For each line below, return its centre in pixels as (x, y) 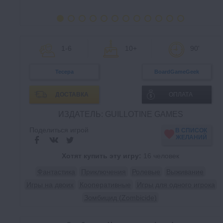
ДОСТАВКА (72, 95)
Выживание (185, 172)
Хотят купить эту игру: (102, 156)
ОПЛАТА (180, 95)
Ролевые (146, 172)
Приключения (104, 172)
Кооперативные (105, 185)
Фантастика (56, 172)
